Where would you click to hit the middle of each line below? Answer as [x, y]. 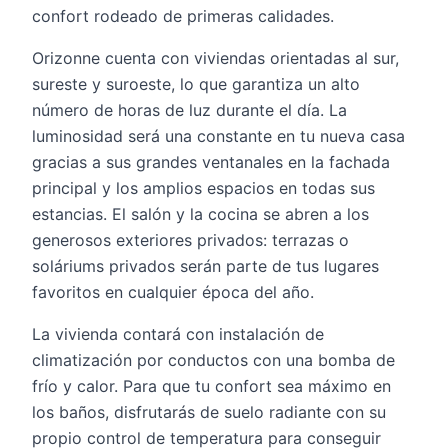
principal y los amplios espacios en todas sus [203, 188]
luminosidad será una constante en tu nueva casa [218, 136]
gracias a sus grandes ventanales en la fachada [211, 162]
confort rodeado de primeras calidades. [183, 16]
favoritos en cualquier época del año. [173, 292]
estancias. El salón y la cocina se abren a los [200, 214]
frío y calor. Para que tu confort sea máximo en [211, 386]
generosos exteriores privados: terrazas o [190, 240]
